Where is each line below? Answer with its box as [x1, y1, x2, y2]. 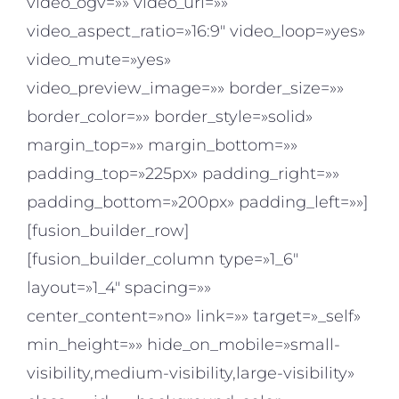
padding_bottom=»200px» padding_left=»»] [27, 192, 369, 213]
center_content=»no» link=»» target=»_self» [27, 306, 361, 327]
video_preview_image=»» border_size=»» [27, 78, 344, 99]
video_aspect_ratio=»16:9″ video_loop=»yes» [27, 21, 365, 42]
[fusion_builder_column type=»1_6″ [27, 249, 298, 270]
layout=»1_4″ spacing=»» [27, 278, 211, 298]
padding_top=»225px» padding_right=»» [27, 164, 339, 184]
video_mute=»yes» [27, 50, 171, 70]
